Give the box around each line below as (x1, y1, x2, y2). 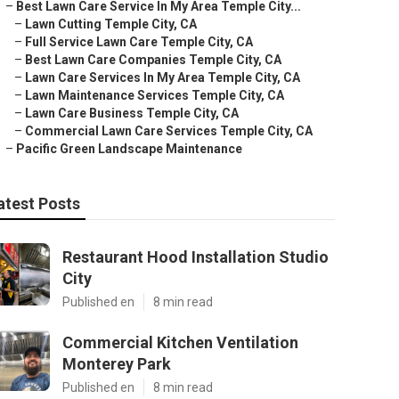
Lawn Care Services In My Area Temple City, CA (25, 70, 300, 85)
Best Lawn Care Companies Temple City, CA (25, 53, 281, 67)
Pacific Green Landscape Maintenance (16, 142, 242, 156)
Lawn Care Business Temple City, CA (25, 106, 239, 120)
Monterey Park (62, 354, 171, 373)
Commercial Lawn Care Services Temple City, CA (25, 124, 313, 138)
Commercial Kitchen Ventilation (62, 333, 298, 352)
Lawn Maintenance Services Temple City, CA (25, 88, 284, 102)
